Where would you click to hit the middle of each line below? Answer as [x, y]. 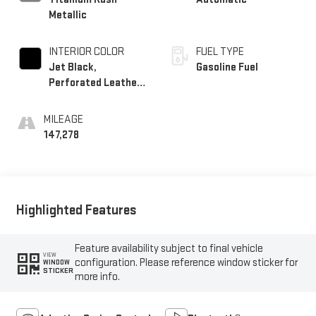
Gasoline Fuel [227, 68]
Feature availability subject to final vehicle [169, 248]
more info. [98, 276]
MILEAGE [63, 120]
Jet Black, [72, 68]
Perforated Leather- [97, 83]
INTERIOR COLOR [86, 52]
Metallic [67, 16]
